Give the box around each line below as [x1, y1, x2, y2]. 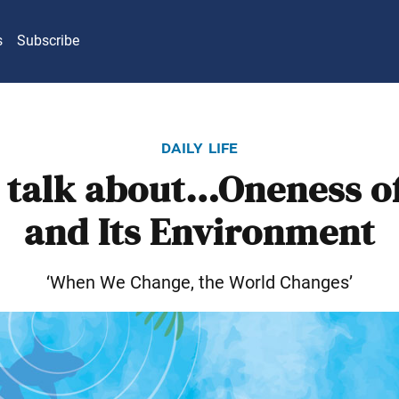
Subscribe [17, 32, 79, 50]
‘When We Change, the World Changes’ [46, 271, 353, 293]
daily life [160, 135, 239, 158]
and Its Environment [24, 210, 375, 256]
